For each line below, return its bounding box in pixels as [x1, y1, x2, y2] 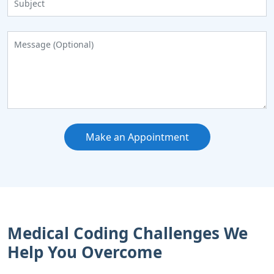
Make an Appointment [85, 130, 189, 144]
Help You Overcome [7, 241, 162, 263]
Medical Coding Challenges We [7, 222, 248, 244]
